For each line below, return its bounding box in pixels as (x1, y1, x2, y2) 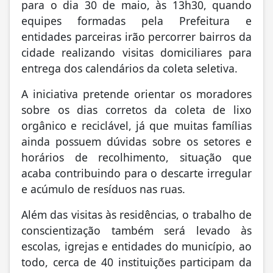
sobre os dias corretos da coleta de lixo (21, 104, 252, 119)
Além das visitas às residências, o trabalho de (21, 208, 252, 224)
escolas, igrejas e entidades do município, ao (21, 240, 252, 255)
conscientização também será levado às (21, 224, 252, 239)
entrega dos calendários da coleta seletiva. (21, 62, 238, 77)
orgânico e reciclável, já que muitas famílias (21, 119, 252, 135)
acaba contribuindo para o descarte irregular (21, 167, 252, 182)
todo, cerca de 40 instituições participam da (21, 256, 252, 271)
